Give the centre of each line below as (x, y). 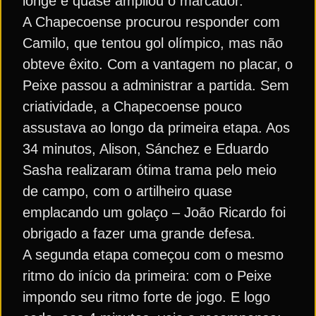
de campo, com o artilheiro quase (127, 191)
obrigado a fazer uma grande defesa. (139, 233)
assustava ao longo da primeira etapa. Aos (156, 128)
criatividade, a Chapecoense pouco (132, 107)
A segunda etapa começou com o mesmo (153, 255)
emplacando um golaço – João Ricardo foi (154, 212)
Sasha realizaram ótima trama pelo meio (150, 170)
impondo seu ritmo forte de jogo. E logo (146, 297)
